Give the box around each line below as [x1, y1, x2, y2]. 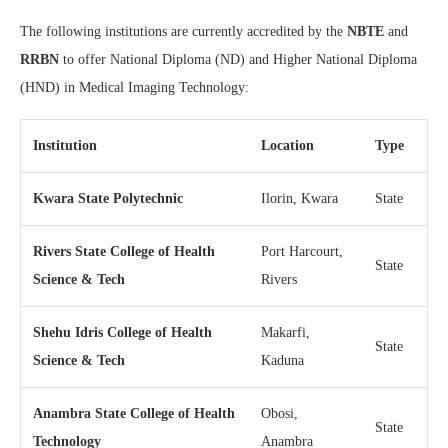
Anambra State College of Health [33, 405, 235, 421]
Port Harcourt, [261, 243, 343, 259]
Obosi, [261, 405, 298, 421]
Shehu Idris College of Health [33, 324, 212, 340]
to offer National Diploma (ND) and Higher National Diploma [59, 51, 417, 67]
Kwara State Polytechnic [33, 190, 183, 206]
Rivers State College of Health [33, 243, 215, 259]
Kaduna [261, 352, 304, 368]
